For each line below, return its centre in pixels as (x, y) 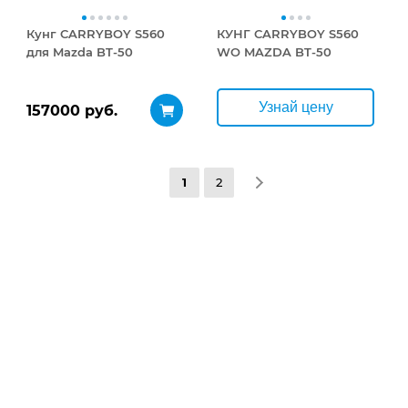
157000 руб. (71, 111)
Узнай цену (296, 107)
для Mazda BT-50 (79, 52)
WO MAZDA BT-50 (275, 52)
